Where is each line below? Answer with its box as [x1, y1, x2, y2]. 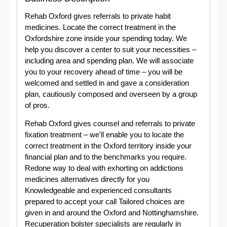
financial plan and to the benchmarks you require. [24, 153, 186, 161]
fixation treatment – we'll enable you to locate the [24, 130, 184, 139]
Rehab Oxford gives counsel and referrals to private [24, 119, 195, 128]
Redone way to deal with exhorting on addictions [24, 164, 183, 172]
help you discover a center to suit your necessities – [24, 45, 196, 54]
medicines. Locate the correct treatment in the [24, 23, 176, 31]
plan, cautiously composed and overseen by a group [24, 90, 197, 98]
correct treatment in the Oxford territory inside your [24, 141, 192, 150]
